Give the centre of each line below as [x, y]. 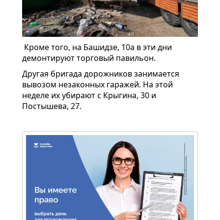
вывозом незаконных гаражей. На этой [97, 85]
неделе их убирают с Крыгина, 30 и [89, 96]
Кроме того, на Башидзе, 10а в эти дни [97, 47]
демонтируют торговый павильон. [89, 58]
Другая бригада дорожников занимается [101, 74]
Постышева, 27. [52, 106]
